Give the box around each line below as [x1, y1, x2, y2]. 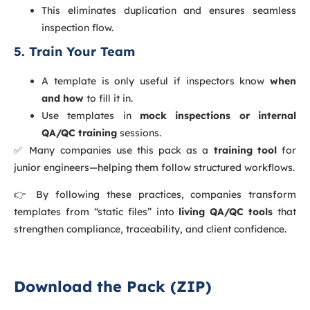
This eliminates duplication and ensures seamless [42, 3, 296, 17]
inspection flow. [42, 21, 113, 34]
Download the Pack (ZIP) [14, 277, 212, 297]
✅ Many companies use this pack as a [14, 143, 214, 156]
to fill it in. [84, 91, 133, 104]
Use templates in [42, 109, 140, 122]
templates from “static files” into [14, 206, 179, 219]
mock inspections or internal [140, 109, 296, 122]
